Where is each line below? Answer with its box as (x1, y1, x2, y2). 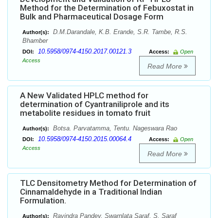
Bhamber (22, 37, 48, 45)
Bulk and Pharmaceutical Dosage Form (20, 12, 163, 22)
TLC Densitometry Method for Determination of (20, 178, 197, 188)
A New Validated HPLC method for (20, 91, 148, 101)
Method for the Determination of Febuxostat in (20, 3, 194, 13)
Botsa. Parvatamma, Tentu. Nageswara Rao (51, 125, 177, 132)
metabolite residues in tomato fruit (20, 108, 150, 118)
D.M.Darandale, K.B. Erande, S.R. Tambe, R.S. (51, 28, 187, 36)
